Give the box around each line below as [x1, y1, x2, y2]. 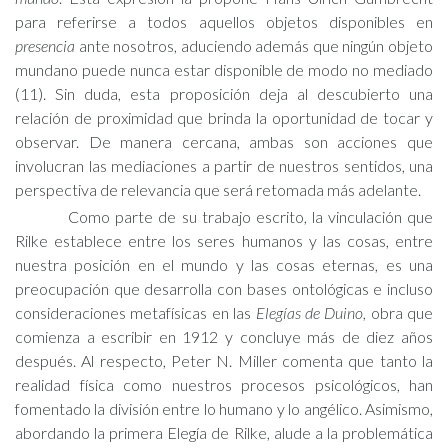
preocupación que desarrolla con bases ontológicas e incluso [15, 279, 433, 298]
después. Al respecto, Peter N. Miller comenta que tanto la [15, 351, 433, 370]
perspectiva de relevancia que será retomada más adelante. [15, 180, 421, 199]
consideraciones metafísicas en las [15, 303, 256, 322]
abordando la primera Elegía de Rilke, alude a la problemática [15, 423, 433, 442]
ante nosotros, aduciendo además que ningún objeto [75, 36, 433, 55]
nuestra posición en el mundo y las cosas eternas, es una [15, 255, 433, 274]
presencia [15, 36, 75, 55]
